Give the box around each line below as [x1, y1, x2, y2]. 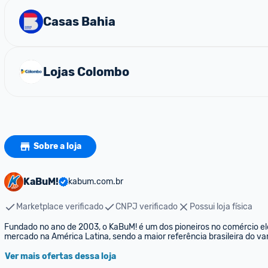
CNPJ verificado [115, 202, 178, 212]
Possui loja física [190, 202, 252, 212]
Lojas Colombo [43, 65, 129, 79]
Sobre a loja [33, 141, 81, 151]
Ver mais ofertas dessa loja [5, 251, 116, 261]
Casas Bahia [43, 14, 115, 29]
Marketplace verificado [16, 202, 103, 212]
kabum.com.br [68, 176, 123, 187]
